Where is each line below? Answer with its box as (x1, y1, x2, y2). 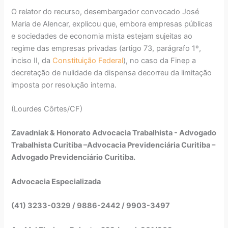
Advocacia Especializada (11, 177, 101, 186)
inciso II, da (11, 55, 53, 65)
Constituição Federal (52, 55, 124, 65)
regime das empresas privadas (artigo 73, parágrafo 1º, (11, 43, 202, 53)
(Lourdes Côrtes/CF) (11, 104, 83, 114)
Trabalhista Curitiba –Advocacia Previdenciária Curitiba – (11, 140, 216, 150)
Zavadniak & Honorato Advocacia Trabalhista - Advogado (11, 128, 217, 138)
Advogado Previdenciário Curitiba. (11, 153, 136, 162)
